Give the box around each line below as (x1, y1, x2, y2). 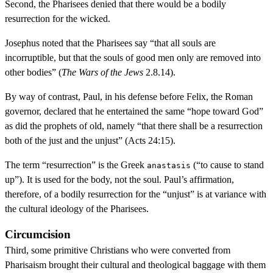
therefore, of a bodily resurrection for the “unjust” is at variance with (5, 188, 266, 199)
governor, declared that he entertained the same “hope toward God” (5, 105, 263, 116)
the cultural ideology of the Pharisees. (5, 203, 149, 214)
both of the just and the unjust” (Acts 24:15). (5, 135, 175, 146)
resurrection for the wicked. (5, 13, 110, 24)
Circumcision (5, 227, 71, 241)
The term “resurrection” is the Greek (5, 159, 147, 170)
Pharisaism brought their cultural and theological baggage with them (5, 259, 266, 270)
